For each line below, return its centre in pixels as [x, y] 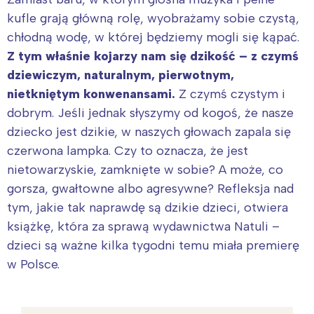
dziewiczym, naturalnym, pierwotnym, [121, 75]
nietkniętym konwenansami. [93, 94]
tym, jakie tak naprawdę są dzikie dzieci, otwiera [148, 208]
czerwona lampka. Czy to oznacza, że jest [128, 151]
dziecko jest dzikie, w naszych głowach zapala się [149, 132]
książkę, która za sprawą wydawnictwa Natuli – [143, 227]
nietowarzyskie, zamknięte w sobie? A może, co [145, 170]
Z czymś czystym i [232, 94]
